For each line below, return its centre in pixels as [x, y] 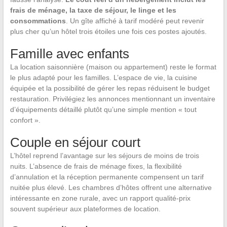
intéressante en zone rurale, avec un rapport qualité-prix [100, 198]
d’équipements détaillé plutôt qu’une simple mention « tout [103, 110]
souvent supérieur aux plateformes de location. [85, 209]
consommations [38, 21]
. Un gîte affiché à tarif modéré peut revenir [135, 21]
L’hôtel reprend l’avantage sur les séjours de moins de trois [104, 156]
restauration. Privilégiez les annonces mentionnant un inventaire [112, 99]
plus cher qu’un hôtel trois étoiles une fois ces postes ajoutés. [108, 32]
